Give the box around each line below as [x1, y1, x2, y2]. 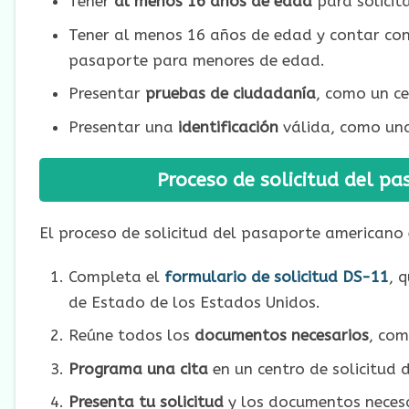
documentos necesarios [194, 326, 369, 345]
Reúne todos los [68, 326, 194, 345]
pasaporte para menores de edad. [68, 50, 325, 69]
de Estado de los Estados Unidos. [68, 292, 320, 311]
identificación [177, 117, 278, 136]
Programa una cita [68, 359, 208, 378]
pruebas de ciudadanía [144, 84, 316, 102]
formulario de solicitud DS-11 [163, 267, 389, 286]
